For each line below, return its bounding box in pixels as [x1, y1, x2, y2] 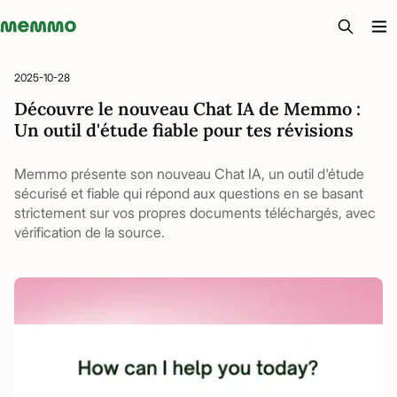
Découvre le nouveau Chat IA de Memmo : [14, 97, 361, 120]
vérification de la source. [14, 223, 165, 241]
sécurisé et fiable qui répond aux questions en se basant [14, 184, 363, 202]
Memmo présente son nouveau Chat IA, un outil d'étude [14, 165, 364, 183]
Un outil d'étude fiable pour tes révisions [14, 119, 354, 141]
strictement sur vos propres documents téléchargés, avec [14, 204, 376, 222]
